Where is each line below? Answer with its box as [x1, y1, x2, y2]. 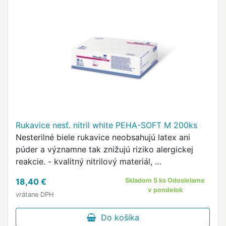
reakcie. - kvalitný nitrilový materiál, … [16, 156, 161, 166]
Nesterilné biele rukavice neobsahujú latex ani [16, 132, 190, 142]
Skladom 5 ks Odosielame [125, 177, 205, 184]
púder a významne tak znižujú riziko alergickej [16, 144, 193, 154]
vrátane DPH [16, 191, 53, 198]
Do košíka [95, 212, 139, 222]
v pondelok [147, 186, 183, 194]
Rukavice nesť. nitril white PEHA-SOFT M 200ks [16, 120, 197, 130]
